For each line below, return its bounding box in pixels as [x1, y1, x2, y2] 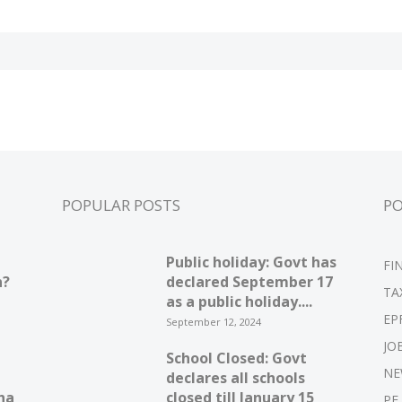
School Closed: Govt [165, 348, 307, 368]
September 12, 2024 [165, 315, 261, 328]
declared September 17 [165, 272, 333, 292]
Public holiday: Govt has [165, 252, 336, 272]
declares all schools [165, 368, 305, 388]
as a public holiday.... [165, 292, 312, 311]
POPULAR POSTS [61, 195, 180, 215]
